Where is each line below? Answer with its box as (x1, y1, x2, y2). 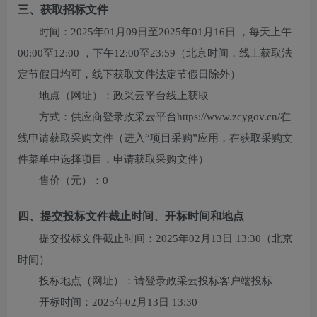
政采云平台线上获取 (113, 90, 209, 101)
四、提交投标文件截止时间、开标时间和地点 (18, 210, 244, 222)
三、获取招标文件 (18, 4, 108, 16)
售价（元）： (39, 175, 103, 186)
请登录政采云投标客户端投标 (134, 275, 272, 287)
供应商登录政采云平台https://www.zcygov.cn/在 (71, 111, 291, 122)
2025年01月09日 (71, 26, 148, 38)
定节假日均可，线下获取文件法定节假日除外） (18, 69, 241, 80)
